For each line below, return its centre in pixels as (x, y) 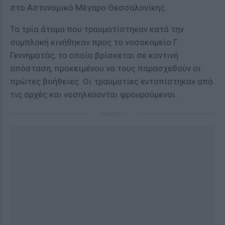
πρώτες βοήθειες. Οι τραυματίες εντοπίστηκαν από (111, 81)
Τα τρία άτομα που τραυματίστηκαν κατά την (97, 29)
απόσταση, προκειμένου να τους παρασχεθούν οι (105, 68)
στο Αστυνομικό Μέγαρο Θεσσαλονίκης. (88, 8)
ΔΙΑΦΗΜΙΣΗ (113, 114)
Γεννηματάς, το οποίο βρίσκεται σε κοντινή (94, 55)
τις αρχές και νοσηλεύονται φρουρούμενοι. (94, 94)
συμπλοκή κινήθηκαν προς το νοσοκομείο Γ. (95, 42)
